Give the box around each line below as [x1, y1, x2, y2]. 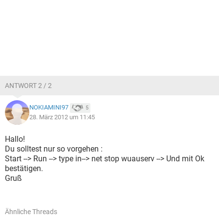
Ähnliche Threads [5, 208, 57, 216]
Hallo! [5, 134, 25, 144]
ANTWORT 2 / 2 [5, 82, 52, 89]
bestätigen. [5, 164, 43, 173]
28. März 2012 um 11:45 [29, 113, 95, 121]
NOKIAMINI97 [29, 104, 68, 111]
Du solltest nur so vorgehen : [5, 144, 103, 153]
